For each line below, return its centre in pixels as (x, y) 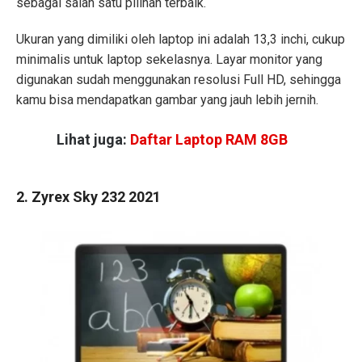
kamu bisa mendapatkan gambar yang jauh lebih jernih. (167, 99)
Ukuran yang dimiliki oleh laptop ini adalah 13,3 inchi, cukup (181, 39)
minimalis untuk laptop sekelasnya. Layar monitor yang (169, 59)
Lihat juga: (93, 140)
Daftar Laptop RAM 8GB (210, 140)
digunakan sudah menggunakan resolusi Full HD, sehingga (179, 79)
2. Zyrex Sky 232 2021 (88, 196)
